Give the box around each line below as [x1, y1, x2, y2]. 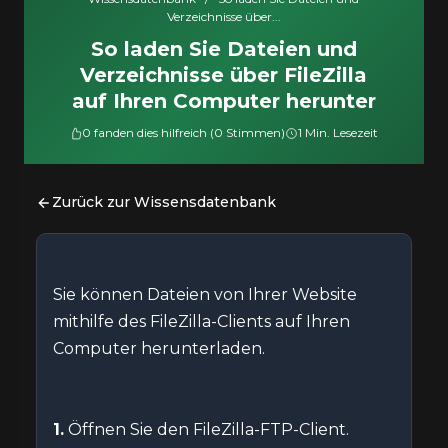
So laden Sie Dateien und [90, 37, 357, 61]
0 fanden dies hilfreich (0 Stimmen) [82, 125, 286, 140]
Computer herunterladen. [53, 339, 265, 358]
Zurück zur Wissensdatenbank [52, 193, 276, 211]
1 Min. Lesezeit [298, 125, 379, 140]
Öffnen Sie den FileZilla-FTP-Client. [64, 420, 349, 439]
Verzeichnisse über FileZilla [80, 63, 368, 87]
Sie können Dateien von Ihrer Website [53, 285, 357, 304]
